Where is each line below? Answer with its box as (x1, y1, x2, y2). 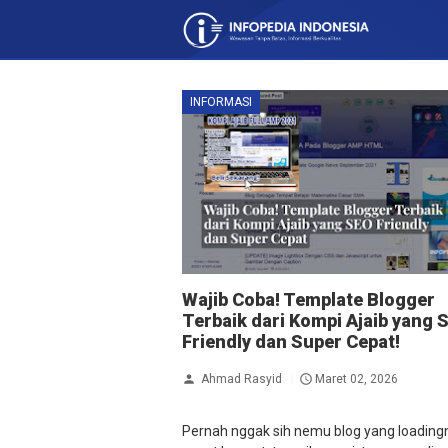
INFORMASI (190, 95, 252, 109)
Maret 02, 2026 (315, 371, 398, 386)
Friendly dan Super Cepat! (182, 331, 400, 353)
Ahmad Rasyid (201, 371, 282, 386)
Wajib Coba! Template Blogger (182, 289, 435, 311)
